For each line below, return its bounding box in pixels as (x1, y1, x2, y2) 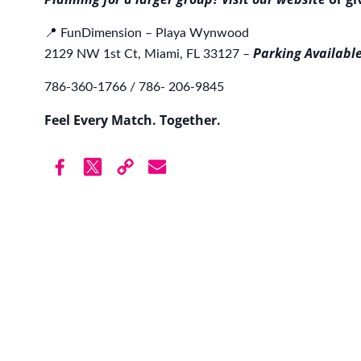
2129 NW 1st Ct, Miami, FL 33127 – (44, 48, 253, 61)
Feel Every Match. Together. (44, 111, 221, 130)
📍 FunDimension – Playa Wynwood (44, 27, 249, 40)
